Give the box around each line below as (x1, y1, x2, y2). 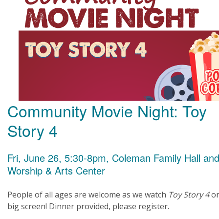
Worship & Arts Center (7, 163, 105, 177)
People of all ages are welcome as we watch (7, 189, 168, 200)
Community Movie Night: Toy (7, 99, 207, 122)
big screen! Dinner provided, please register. (7, 201, 169, 212)
